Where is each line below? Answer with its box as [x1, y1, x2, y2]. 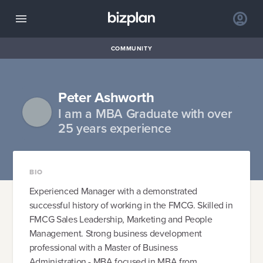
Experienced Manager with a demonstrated [29, 184, 197, 198]
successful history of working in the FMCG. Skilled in [29, 198, 233, 213]
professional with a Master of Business [29, 241, 178, 255]
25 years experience [58, 119, 171, 139]
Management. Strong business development [29, 227, 202, 241]
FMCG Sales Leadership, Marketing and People [29, 213, 213, 227]
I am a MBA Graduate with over [58, 104, 232, 124]
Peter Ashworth [58, 86, 154, 108]
